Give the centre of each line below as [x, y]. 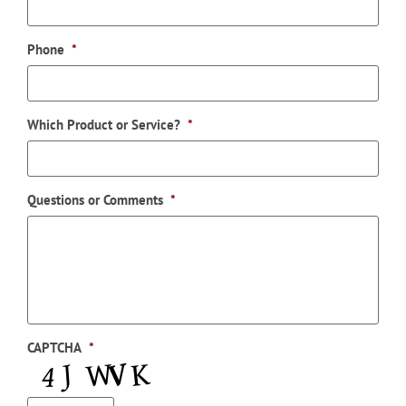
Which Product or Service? [104, 124]
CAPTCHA [54, 347]
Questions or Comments [95, 199]
